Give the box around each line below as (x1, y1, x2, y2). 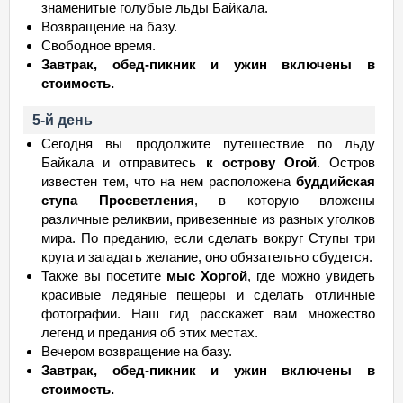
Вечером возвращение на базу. (41, 344, 232, 359)
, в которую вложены (193, 193, 375, 208)
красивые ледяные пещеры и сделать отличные (41, 287, 375, 302)
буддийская (296, 174, 375, 189)
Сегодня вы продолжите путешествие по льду (41, 136, 375, 151)
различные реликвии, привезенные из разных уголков (41, 211, 375, 227)
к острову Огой (205, 155, 317, 170)
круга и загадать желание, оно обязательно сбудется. (41, 249, 372, 264)
